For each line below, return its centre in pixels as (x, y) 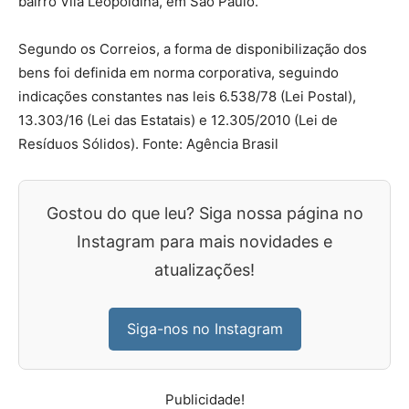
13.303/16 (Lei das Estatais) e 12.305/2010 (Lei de (178, 120)
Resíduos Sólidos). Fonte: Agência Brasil (148, 144)
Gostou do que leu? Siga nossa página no (204, 213)
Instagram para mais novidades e (204, 241)
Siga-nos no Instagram (204, 329)
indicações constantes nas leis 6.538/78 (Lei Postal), (187, 96)
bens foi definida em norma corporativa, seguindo (178, 73)
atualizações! (204, 270)
